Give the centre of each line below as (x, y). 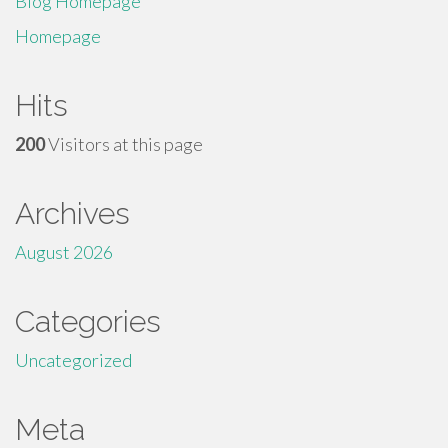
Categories (88, 321)
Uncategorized (73, 360)
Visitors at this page (124, 144)
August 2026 (64, 252)
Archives (72, 213)
